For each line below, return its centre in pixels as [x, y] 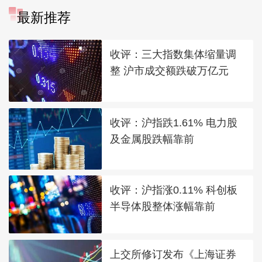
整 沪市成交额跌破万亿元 [170, 70]
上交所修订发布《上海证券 [173, 254]
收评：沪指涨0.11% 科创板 [174, 190]
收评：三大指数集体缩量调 [173, 54]
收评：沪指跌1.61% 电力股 [174, 122]
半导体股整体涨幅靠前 [163, 206]
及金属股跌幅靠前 [152, 139]
